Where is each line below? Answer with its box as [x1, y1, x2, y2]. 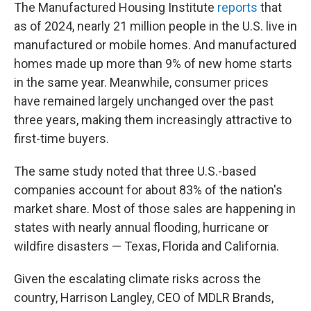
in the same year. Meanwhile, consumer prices [14, 75, 269, 90]
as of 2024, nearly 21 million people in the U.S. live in [14, 19, 297, 33]
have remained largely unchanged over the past [14, 94, 274, 108]
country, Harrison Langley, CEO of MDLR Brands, [14, 290, 274, 305]
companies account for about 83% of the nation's [14, 183, 283, 197]
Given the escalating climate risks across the [14, 271, 261, 286]
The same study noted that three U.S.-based [14, 164, 256, 178]
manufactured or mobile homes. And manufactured [14, 37, 296, 52]
